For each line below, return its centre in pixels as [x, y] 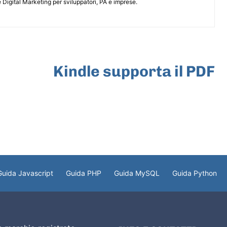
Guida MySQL [137, 173]
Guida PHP [84, 173]
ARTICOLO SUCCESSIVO [172, 55]
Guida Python [195, 173]
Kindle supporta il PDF [134, 71]
